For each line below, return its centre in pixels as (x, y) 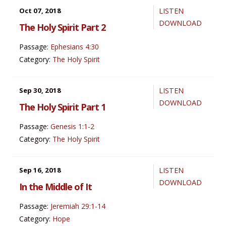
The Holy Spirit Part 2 (63, 27)
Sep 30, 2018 (40, 91)
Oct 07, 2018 (40, 11)
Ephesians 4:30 (75, 47)
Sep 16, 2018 (40, 170)
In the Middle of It (56, 187)
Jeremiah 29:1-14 (78, 206)
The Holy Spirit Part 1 (63, 107)
